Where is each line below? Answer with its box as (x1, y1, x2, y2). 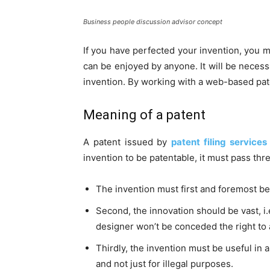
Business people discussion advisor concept (83, 17, 222, 26)
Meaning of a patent (83, 107, 209, 122)
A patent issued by (83, 136, 172, 148)
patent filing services (171, 136, 267, 148)
